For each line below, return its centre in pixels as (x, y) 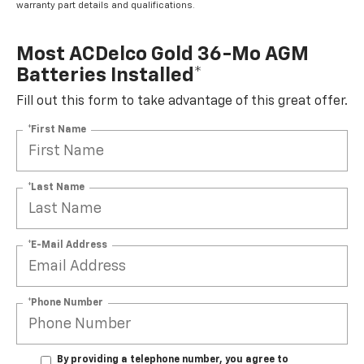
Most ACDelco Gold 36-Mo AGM (162, 55)
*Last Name (56, 187)
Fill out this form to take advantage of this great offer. (182, 102)
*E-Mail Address (67, 245)
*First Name (57, 130)
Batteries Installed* (109, 76)
